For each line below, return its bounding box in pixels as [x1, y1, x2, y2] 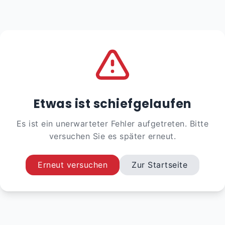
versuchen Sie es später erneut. [49, 131, 176, 141]
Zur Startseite [132, 159, 187, 170]
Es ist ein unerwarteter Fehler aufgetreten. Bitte [16, 118, 209, 129]
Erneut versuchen [38, 159, 107, 170]
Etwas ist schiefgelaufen [33, 95, 192, 112]
